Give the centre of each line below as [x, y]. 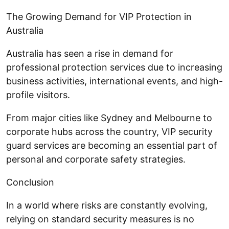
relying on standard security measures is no [100, 219]
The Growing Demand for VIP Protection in [99, 16]
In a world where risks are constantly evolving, [107, 205]
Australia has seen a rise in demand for [90, 53]
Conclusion [30, 182]
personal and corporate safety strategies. [96, 159]
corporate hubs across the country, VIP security [109, 131]
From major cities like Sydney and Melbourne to [109, 118]
